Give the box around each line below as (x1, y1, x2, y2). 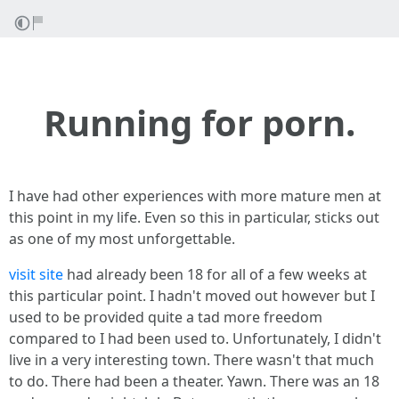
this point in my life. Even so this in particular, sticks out (9, 208, 379, 227)
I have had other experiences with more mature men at (9, 186, 381, 206)
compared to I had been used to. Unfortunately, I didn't (9, 329, 381, 348)
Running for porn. (44, 98, 355, 147)
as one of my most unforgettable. (9, 229, 235, 248)
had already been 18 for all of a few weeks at (63, 265, 367, 284)
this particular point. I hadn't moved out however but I (9, 286, 375, 305)
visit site (9, 265, 63, 284)
